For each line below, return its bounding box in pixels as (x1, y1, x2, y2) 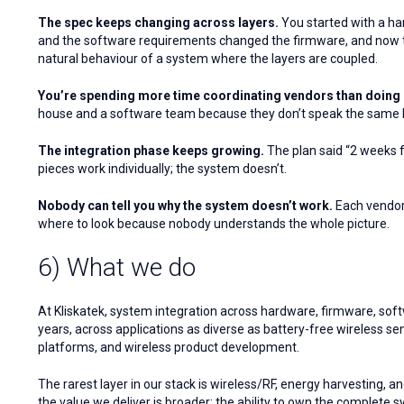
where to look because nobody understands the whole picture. (38, 216, 390, 232)
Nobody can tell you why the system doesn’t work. (38, 198, 333, 214)
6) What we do (38, 252, 196, 283)
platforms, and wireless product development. (38, 340, 299, 355)
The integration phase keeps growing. (38, 143, 264, 159)
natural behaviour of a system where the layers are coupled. (38, 51, 378, 67)
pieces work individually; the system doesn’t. (38, 161, 287, 177)
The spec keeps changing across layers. (38, 15, 279, 31)
